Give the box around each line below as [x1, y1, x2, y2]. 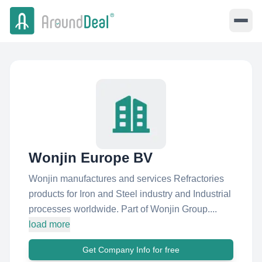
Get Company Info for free [82, 245, 180, 254]
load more [29, 219, 70, 229]
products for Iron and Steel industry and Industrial [29, 189, 231, 199]
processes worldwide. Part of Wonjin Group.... [29, 204, 217, 214]
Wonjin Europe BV [29, 150, 153, 166]
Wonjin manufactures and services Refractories [29, 174, 224, 184]
